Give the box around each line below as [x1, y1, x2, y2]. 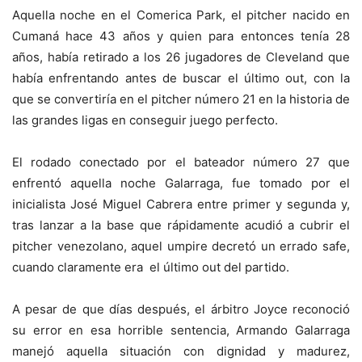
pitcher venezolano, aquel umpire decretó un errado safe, [12, 238, 350, 255]
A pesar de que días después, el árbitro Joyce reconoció [12, 301, 350, 318]
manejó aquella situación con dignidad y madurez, [12, 343, 350, 360]
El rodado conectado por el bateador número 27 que [12, 154, 350, 170]
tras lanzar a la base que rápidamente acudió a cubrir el [12, 217, 350, 234]
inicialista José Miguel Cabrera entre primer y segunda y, [12, 196, 350, 213]
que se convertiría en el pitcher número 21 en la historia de [12, 91, 350, 107]
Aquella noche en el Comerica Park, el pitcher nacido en [12, 7, 350, 23]
